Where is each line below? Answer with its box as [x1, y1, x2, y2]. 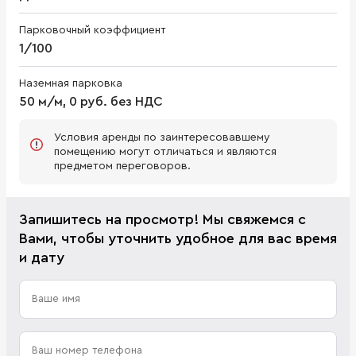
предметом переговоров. [54, 160, 191, 172]
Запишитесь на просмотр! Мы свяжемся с [19, 211, 306, 226]
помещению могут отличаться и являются [54, 145, 277, 157]
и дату [19, 250, 64, 265]
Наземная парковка [19, 77, 122, 89]
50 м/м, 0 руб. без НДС [19, 95, 163, 108]
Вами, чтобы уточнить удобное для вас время [19, 230, 337, 246]
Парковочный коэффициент [19, 24, 166, 36]
